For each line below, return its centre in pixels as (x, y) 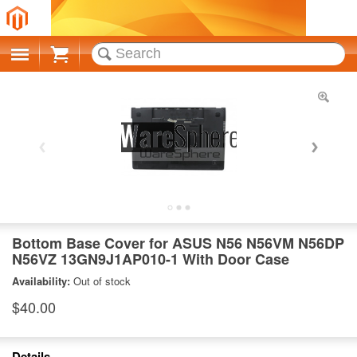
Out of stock (102, 281)
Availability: (43, 281)
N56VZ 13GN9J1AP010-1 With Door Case (151, 259)
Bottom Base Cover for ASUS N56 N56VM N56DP (178, 243)
